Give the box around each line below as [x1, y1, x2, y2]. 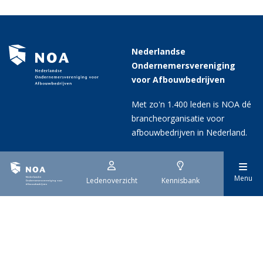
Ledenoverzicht [86, 176, 137, 186]
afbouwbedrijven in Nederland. [131, 126, 247, 138]
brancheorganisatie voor [131, 112, 224, 124]
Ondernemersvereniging [131, 59, 235, 71]
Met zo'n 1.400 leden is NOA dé [131, 98, 251, 110]
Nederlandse [131, 45, 186, 57]
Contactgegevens [9, 220, 85, 232]
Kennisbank [161, 176, 200, 186]
